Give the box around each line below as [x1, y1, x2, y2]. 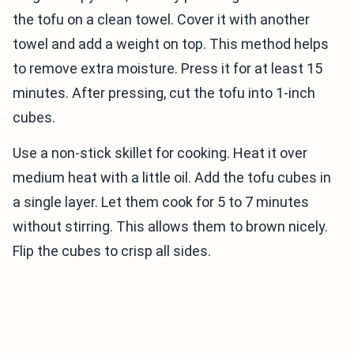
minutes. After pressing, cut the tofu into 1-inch [13, 85, 315, 102]
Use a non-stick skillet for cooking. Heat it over [13, 145, 307, 162]
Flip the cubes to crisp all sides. [13, 243, 211, 260]
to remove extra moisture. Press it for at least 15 [13, 60, 322, 77]
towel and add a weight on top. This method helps [13, 36, 329, 53]
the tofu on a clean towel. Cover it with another [13, 11, 310, 28]
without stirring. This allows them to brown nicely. [13, 218, 328, 235]
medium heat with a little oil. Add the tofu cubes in [13, 169, 331, 186]
